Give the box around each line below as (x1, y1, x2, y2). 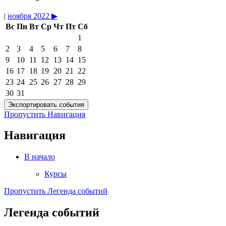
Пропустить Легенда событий (4, 187, 107, 196)
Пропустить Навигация (4, 109, 85, 119)
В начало (24, 152, 55, 161)
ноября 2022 (8, 11, 49, 20)
